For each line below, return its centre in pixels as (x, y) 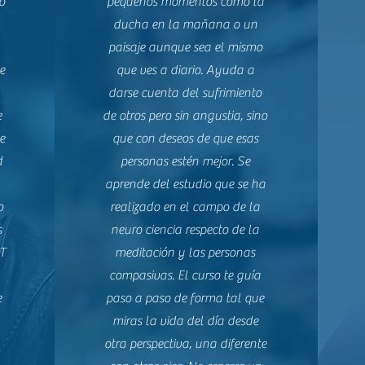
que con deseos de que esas (185, 139)
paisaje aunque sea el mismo (185, 47)
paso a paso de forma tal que (185, 298)
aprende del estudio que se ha (185, 184)
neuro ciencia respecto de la (185, 230)
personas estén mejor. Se (185, 161)
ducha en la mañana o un (185, 24)
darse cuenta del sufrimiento (185, 93)
